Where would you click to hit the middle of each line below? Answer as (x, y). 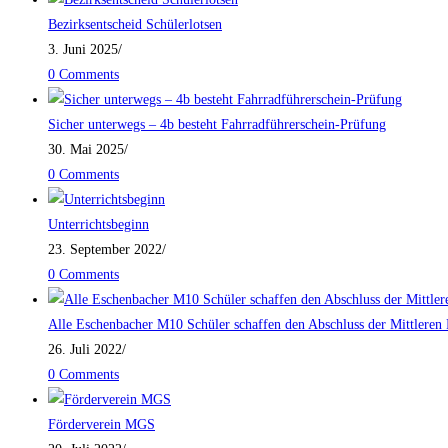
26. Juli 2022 (85, 349)
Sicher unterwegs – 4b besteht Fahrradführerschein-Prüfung (217, 124)
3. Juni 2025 (83, 49)
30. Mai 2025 (86, 149)
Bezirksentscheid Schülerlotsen (135, 24)
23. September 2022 (105, 249)
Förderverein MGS (101, 424)
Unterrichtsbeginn (98, 224)
